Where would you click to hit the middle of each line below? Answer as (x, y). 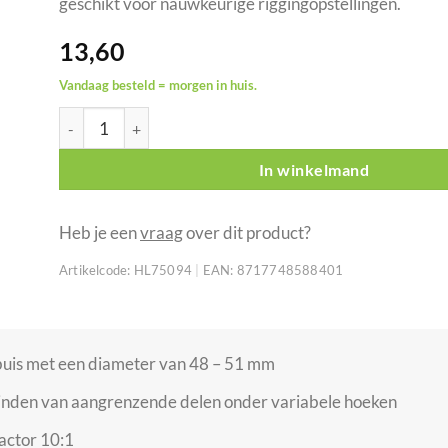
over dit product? (247, 233)
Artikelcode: (95, 270)
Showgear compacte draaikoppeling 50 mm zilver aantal (246, 118)
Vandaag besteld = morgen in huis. (158, 84)
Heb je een (99, 233)
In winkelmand (314, 170)
